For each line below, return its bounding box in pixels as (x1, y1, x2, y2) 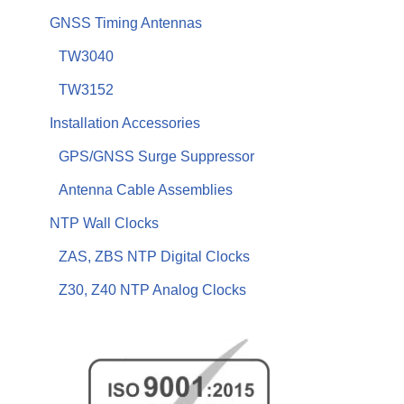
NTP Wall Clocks (50, 216, 159, 231)
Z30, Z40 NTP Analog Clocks (59, 282, 246, 298)
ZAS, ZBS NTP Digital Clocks (59, 249, 250, 264)
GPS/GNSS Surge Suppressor (59, 149, 254, 164)
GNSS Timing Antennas (50, 15, 202, 31)
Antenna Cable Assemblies (59, 182, 233, 197)
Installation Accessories (50, 115, 200, 131)
